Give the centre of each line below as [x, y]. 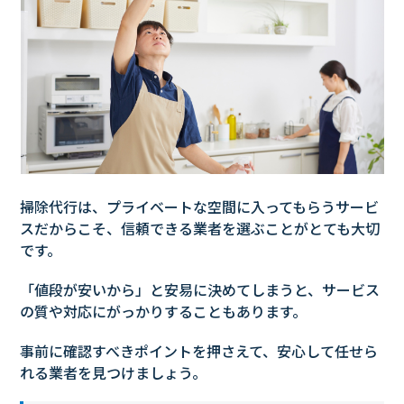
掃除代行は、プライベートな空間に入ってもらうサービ [200, 207]
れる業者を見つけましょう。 [114, 373]
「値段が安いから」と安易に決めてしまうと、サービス [200, 290]
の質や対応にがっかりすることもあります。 [164, 312]
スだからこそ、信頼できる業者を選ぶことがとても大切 [200, 229]
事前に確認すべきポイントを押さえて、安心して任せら [199, 351]
